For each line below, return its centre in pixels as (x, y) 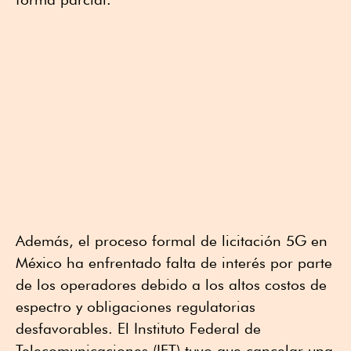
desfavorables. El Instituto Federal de (138, 329)
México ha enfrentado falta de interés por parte (174, 263)
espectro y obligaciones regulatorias (136, 307)
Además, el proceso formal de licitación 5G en (172, 241)
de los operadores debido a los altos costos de (171, 285)
